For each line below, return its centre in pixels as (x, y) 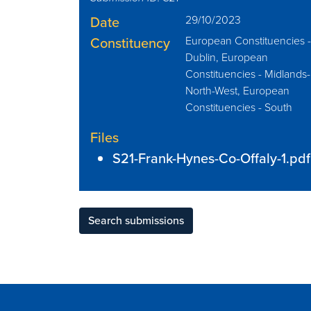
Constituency (130, 43)
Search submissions (136, 220)
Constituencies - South (239, 107)
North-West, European (238, 90)
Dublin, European (227, 57)
